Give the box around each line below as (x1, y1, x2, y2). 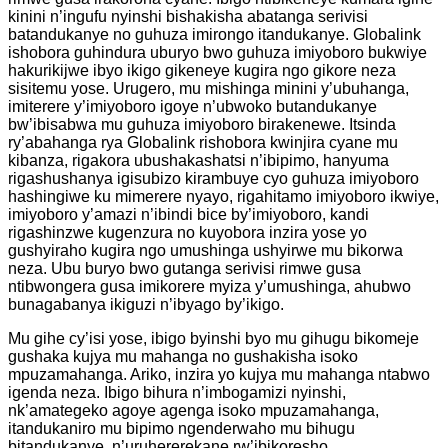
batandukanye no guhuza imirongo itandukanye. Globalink (8, 25, 421, 43)
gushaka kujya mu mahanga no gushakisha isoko (8, 347, 358, 365)
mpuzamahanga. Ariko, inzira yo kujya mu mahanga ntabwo (8, 365, 430, 383)
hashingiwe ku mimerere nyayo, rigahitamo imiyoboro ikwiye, (8, 187, 439, 205)
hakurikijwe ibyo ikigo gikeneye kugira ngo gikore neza (8, 61, 396, 79)
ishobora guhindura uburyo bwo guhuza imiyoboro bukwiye (8, 43, 427, 61)
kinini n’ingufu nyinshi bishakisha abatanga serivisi (8, 7, 368, 25)
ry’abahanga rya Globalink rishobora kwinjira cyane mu (8, 133, 398, 151)
